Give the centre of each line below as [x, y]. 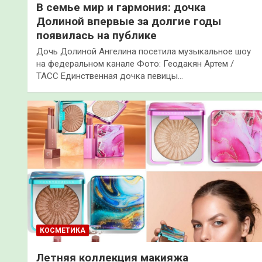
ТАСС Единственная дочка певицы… [110, 76]
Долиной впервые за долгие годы [129, 21]
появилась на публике [96, 35]
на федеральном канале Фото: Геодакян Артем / [135, 63]
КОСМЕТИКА [63, 231]
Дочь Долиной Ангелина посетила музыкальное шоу [144, 51]
